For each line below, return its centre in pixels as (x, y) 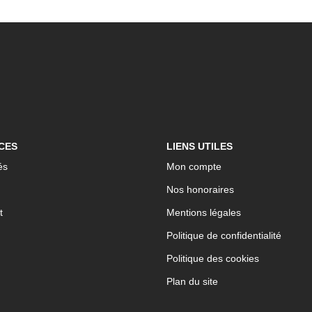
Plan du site (192, 281)
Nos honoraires (200, 189)
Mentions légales (204, 212)
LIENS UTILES (200, 146)
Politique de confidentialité (224, 235)
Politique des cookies (213, 258)
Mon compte (194, 166)
